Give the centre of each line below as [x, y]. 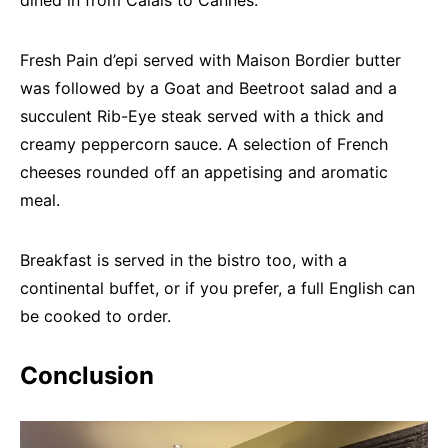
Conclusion [87, 375]
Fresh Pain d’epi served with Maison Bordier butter [210, 59]
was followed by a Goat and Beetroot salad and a [208, 87]
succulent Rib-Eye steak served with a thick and [202, 115]
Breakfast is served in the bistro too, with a [183, 259]
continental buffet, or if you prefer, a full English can [217, 287]
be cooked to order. [95, 315]
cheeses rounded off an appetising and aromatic [204, 171]
